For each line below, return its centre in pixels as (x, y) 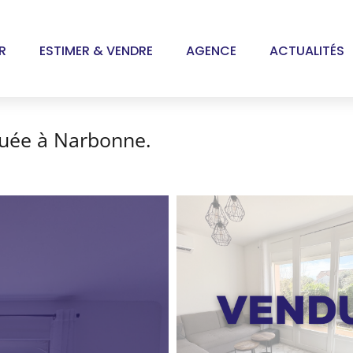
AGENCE (211, 50)
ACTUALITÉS (307, 50)
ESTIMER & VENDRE (96, 50)
